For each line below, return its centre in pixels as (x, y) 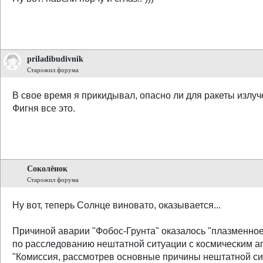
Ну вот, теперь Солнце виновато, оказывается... (117, 205)
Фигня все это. (44, 108)
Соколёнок (47, 168)
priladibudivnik (55, 59)
